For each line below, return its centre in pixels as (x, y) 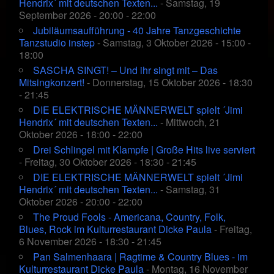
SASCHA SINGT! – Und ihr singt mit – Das (125, 70)
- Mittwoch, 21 (189, 122)
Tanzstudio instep (57, 43)
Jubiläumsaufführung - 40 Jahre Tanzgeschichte (137, 31)
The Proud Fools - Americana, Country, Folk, (129, 217)
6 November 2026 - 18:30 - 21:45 (90, 242)
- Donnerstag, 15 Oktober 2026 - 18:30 (168, 83)
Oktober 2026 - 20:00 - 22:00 (81, 202)
